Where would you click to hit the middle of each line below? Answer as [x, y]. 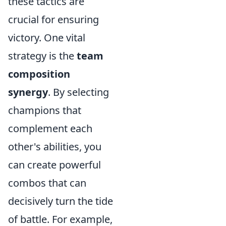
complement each [50, 128]
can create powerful [54, 165]
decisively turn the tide [61, 201]
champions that [45, 110]
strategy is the [42, 56]
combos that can [47, 183]
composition [39, 74]
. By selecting [78, 92]
